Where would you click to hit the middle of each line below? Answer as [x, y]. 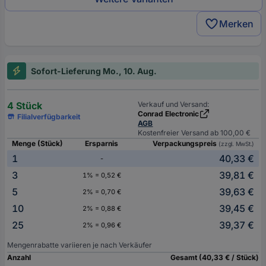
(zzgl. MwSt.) [236, 143]
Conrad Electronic [169, 113]
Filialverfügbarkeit [49, 116]
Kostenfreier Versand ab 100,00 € [194, 132]
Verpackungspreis [186, 143]
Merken [236, 23]
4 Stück [25, 105]
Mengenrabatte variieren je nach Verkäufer [80, 245]
